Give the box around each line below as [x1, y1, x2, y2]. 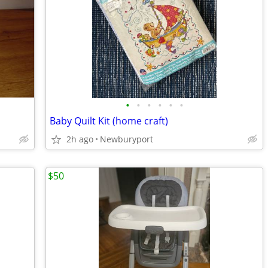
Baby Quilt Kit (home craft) [50, 114, 168, 127]
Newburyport [100, 133, 153, 145]
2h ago [66, 133, 93, 145]
